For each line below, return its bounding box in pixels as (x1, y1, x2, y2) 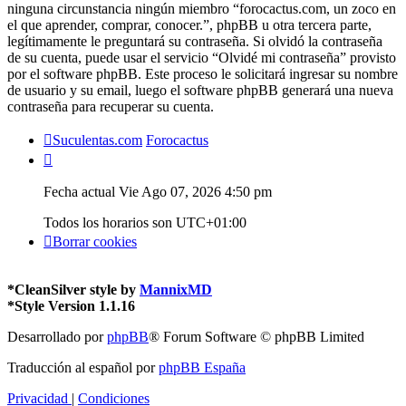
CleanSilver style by (14, 281, 140, 297)
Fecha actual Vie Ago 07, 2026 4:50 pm (43, 183, 272, 199)
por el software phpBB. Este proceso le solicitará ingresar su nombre (7, 65, 398, 82)
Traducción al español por (7, 359, 159, 375)
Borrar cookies (53, 233, 137, 249)
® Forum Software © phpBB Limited (149, 328, 364, 344)
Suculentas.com (53, 131, 142, 148)
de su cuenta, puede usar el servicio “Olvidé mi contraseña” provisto (7, 49, 396, 65)
